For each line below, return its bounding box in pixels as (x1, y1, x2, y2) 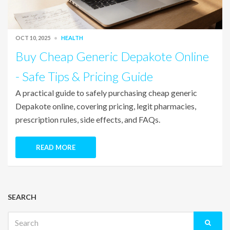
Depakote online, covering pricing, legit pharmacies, (15, 101, 196, 111)
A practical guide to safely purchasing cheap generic (15, 88, 197, 98)
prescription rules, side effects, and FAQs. (15, 114, 160, 125)
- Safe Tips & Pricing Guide (15, 69, 153, 84)
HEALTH (61, 34, 83, 42)
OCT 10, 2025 (15, 34, 51, 42)
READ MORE (36, 143, 75, 152)
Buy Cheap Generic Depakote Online (15, 49, 209, 64)
